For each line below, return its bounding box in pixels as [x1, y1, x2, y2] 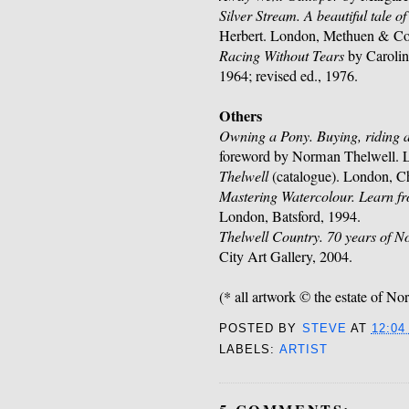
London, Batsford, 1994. [219, 206, 362, 227]
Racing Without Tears [219, 46, 345, 66]
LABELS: [219, 342, 279, 356]
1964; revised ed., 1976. [219, 66, 359, 87]
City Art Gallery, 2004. [219, 246, 353, 267]
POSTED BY [219, 321, 302, 335]
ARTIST [278, 342, 328, 356]
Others [219, 105, 263, 128]
